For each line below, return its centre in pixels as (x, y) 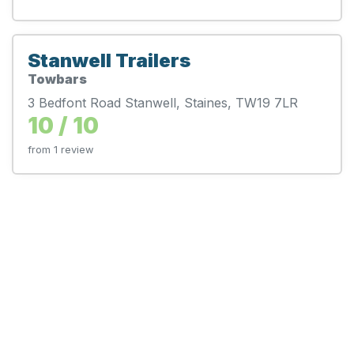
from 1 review (60, 149)
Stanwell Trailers (109, 60)
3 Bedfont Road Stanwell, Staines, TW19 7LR (163, 102)
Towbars (57, 79)
